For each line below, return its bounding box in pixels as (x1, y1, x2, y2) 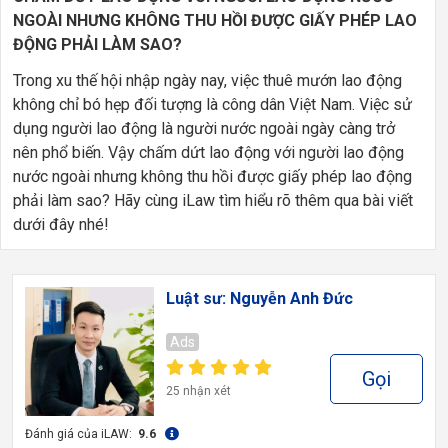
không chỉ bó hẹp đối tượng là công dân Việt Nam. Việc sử (13, 95, 412, 114)
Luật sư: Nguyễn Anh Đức (165, 289, 353, 308)
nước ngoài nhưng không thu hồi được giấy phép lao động (13, 167, 412, 186)
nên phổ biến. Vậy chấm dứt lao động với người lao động (13, 143, 404, 162)
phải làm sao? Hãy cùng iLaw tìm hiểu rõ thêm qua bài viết (13, 191, 413, 210)
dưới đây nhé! (13, 215, 109, 234)
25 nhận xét (165, 384, 231, 398)
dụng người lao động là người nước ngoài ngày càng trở (13, 119, 395, 138)
